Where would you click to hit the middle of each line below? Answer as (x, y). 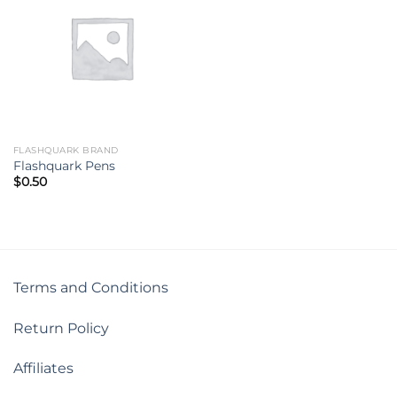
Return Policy (61, 328)
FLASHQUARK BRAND (66, 150)
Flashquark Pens (64, 165)
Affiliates (43, 369)
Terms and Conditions (91, 287)
